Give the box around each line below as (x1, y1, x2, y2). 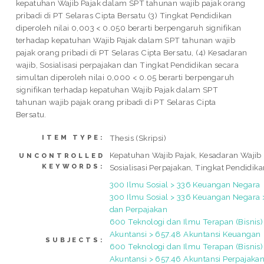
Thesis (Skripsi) (109, 133, 167, 143)
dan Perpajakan (109, 204, 168, 214)
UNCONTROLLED (19, 151, 105, 160)
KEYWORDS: (42, 162, 105, 170)
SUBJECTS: (45, 236, 105, 244)
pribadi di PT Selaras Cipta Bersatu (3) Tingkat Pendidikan (15, 11, 232, 21)
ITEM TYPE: (42, 133, 105, 141)
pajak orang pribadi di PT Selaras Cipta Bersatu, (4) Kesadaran (15, 48, 247, 58)
